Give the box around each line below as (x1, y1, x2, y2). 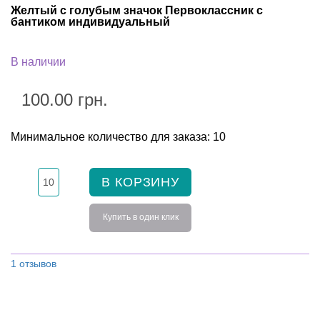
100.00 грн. (21, 89, 108, 109)
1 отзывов (11, 257, 56, 269)
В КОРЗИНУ (101, 174, 180, 189)
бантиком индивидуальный (11, 15, 170, 28)
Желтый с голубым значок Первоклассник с (11, 4, 263, 16)
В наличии (11, 55, 66, 68)
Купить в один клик (102, 211, 179, 222)
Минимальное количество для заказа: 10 (11, 130, 226, 143)
